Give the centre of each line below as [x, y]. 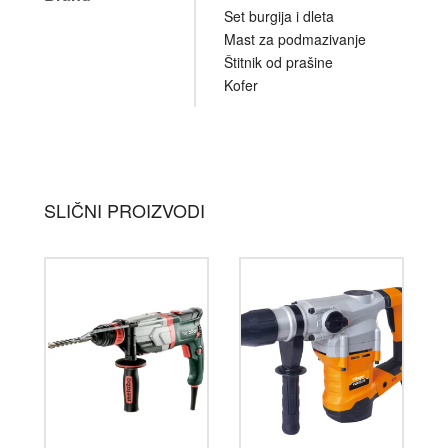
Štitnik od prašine [278, 62]
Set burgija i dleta [279, 16]
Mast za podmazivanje [295, 39]
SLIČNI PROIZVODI [124, 210]
